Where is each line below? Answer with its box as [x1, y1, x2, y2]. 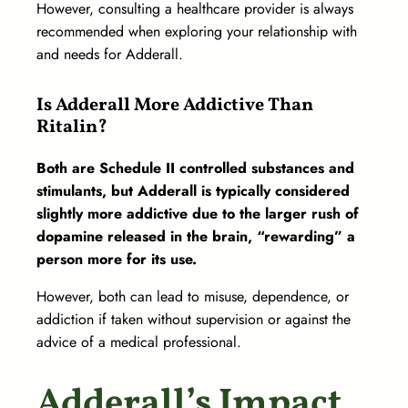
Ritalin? [36, 115, 107, 141]
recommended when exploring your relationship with [36, 21, 357, 43]
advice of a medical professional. [36, 331, 246, 353]
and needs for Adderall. [36, 44, 188, 66]
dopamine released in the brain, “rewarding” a [36, 226, 355, 248]
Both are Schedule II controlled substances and [36, 158, 354, 179]
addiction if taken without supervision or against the [36, 309, 351, 331]
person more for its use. [36, 249, 201, 270]
